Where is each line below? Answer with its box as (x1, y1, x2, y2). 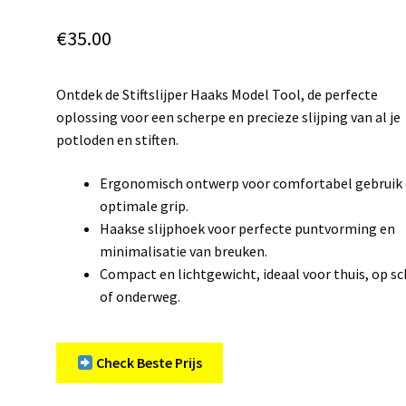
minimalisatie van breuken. (100, 241, 268, 260)
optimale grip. (100, 196, 189, 215)
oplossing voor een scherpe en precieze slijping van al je (56, 108, 401, 127)
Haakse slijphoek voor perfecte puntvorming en (100, 218, 396, 237)
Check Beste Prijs (92, 353, 202, 372)
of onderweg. (100, 286, 181, 305)
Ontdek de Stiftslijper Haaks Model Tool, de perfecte (56, 85, 379, 104)
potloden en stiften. (56, 130, 179, 150)
